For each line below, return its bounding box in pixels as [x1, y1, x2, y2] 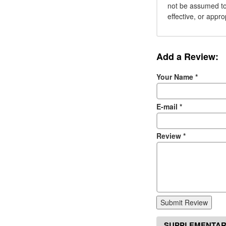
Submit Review [160, 197, 208, 208]
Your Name [156, 71, 195, 82]
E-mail [156, 101, 180, 111]
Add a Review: [156, 50, 218, 63]
